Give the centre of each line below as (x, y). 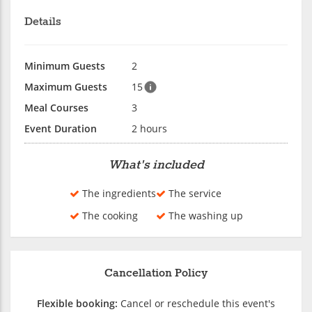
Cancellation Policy (156, 273)
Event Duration (61, 128)
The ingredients (117, 193)
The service (193, 193)
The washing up (204, 215)
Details (43, 22)
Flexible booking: (77, 303)
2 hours (149, 128)
